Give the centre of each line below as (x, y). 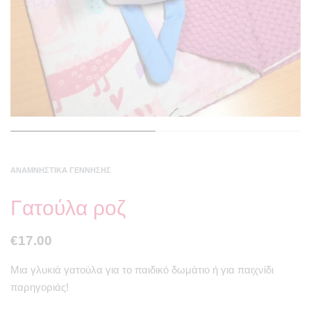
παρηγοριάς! (40, 287)
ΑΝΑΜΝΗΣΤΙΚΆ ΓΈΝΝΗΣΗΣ (61, 170)
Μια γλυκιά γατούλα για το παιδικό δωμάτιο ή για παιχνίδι (142, 270)
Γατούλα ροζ (68, 208)
